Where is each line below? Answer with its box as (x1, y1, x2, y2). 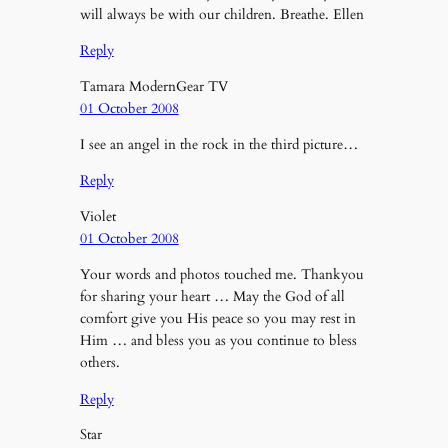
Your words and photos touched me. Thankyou (79, 265, 364, 285)
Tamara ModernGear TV (79, 76, 228, 96)
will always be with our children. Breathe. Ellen (79, 4, 364, 24)
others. (79, 353, 120, 373)
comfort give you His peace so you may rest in (79, 309, 356, 329)
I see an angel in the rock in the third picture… (79, 135, 358, 155)
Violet (79, 206, 116, 226)
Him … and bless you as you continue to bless (79, 331, 357, 351)
